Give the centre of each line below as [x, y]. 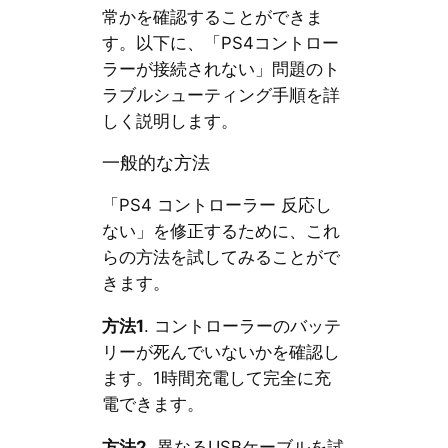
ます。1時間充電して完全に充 [216, 377]
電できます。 [152, 403]
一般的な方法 [155, 162]
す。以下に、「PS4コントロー [220, 43]
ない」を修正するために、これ [220, 231]
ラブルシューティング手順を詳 [220, 95]
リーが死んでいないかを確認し [220, 351]
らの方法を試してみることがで [220, 257]
